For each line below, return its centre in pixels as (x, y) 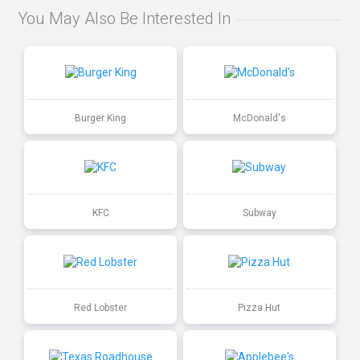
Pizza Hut (260, 307)
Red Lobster (101, 307)
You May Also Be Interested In (125, 19)
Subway (259, 213)
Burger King (101, 118)
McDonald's (259, 118)
